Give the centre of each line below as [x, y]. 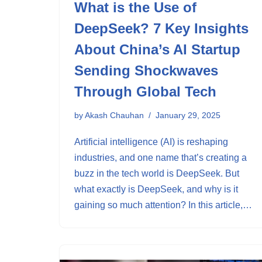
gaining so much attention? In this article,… [164, 205]
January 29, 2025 [188, 115]
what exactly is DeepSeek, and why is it [156, 189]
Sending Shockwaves [146, 70]
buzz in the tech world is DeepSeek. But [157, 173]
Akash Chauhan [114, 115]
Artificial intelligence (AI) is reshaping [151, 142]
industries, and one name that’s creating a [161, 158]
